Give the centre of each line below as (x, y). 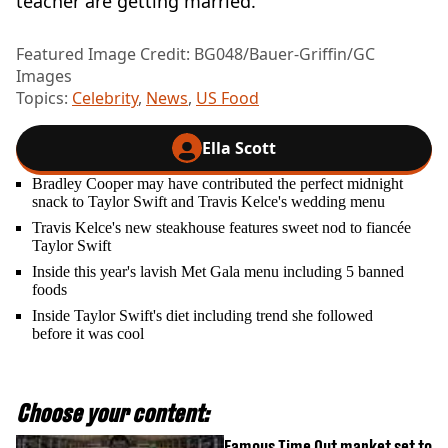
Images (44, 75)
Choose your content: (112, 412)
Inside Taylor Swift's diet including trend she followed (202, 315)
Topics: (44, 97)
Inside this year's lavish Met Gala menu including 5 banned (218, 271)
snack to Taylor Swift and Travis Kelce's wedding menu (208, 201)
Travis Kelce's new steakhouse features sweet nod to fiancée (221, 227)
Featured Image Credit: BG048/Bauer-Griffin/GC (195, 53)
